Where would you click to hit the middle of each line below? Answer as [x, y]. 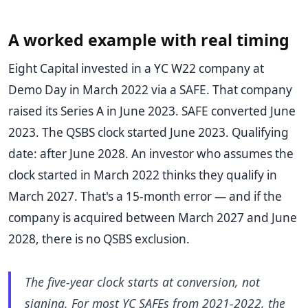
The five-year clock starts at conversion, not [142, 282]
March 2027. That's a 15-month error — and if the [145, 197]
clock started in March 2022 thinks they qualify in [143, 175]
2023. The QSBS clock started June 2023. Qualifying [148, 133]
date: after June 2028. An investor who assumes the [151, 154]
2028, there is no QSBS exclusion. [99, 239]
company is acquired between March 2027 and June [153, 218]
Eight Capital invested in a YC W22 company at [136, 69]
